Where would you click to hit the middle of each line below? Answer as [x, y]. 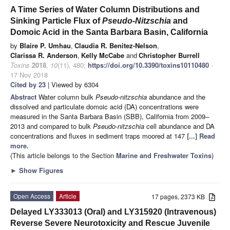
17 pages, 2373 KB [180, 196]
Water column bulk [67, 97]
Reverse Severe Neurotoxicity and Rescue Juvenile [110, 223]
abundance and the [176, 97]
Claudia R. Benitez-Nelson [116, 45]
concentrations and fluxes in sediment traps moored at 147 [99, 136]
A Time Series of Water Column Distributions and [105, 9]
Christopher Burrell [169, 55]
